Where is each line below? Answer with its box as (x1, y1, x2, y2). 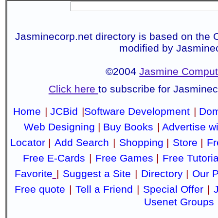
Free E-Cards (23, 152, 85, 163)
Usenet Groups (144, 196, 214, 207)
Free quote (14, 183, 65, 195)
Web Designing (24, 121, 95, 132)
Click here (48, 83, 98, 94)
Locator (10, 137, 45, 148)
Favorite (14, 168, 53, 179)
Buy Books (103, 121, 153, 132)
